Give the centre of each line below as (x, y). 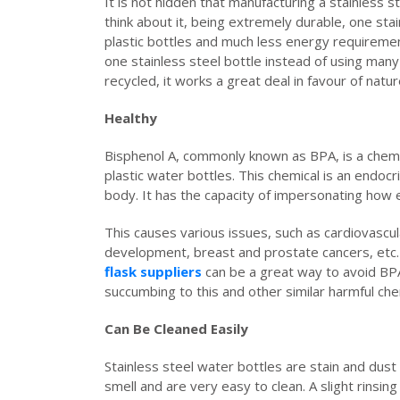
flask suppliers (153, 271)
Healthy (133, 117)
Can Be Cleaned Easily (178, 328)
